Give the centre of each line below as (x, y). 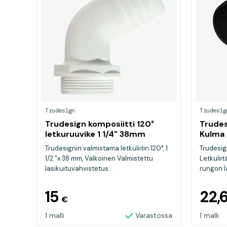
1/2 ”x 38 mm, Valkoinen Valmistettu (99, 158)
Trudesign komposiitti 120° (100, 124)
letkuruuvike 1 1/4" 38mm (95, 134)
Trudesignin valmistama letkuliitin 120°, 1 (106, 148)
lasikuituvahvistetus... (79, 168)
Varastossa (154, 215)
